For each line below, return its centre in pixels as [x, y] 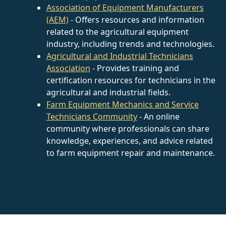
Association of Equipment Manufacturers [125, 7]
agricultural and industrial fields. [108, 92]
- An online [158, 116]
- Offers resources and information [136, 19]
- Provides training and [135, 68]
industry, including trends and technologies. [130, 44]
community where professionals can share [128, 128]
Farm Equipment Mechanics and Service [123, 104]
